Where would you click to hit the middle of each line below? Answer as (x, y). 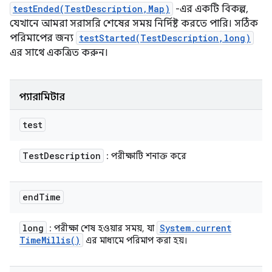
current (213, 228)
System (175, 228)
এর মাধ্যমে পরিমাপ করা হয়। (135, 240)
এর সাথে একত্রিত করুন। (59, 53)
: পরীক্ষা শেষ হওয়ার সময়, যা (102, 228)
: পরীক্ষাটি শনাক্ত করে (145, 156)
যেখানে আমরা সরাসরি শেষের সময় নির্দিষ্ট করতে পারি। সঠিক (134, 24)
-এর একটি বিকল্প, (209, 9)
